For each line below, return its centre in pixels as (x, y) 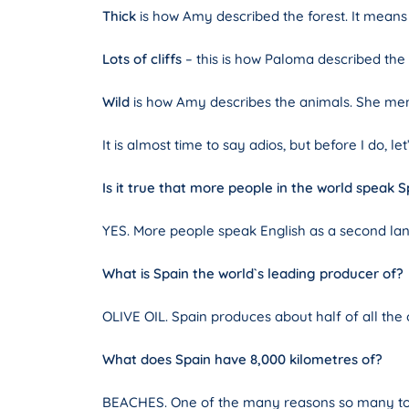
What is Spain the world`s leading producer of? (253, 274)
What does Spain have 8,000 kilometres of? (242, 360)
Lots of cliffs (144, 59)
